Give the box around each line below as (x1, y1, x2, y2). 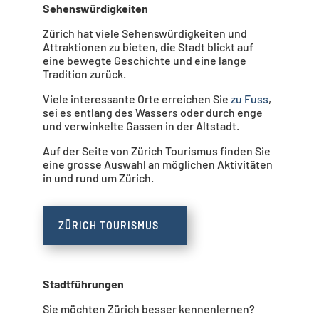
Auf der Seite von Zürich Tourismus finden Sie (42, 144, 271, 157)
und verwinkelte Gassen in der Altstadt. (42, 119, 239, 132)
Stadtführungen (42, 277, 124, 291)
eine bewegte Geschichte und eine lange (42, 53, 246, 67)
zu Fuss (230, 92, 268, 105)
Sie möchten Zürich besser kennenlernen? (42, 302, 255, 316)
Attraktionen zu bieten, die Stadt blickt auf (42, 40, 253, 53)
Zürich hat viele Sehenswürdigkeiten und (42, 26, 247, 40)
